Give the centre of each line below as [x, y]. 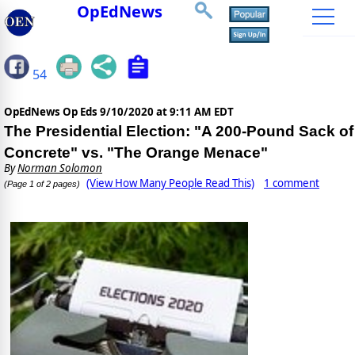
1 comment [292, 183]
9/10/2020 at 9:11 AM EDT [167, 112]
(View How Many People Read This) [170, 183]
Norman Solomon [60, 168]
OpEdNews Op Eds [52, 112]
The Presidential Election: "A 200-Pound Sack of [179, 132]
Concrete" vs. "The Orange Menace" [136, 153]
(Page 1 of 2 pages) [42, 184]
